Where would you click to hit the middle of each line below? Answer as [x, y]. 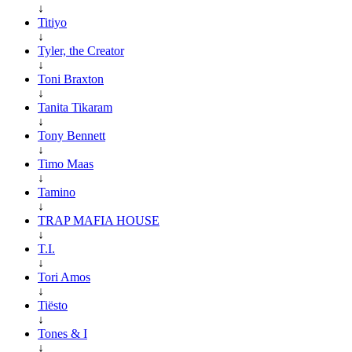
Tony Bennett [71, 135]
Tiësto [53, 305]
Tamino [57, 192]
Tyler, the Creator [81, 50]
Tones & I [62, 333]
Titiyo [52, 22]
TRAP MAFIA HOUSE [99, 220]
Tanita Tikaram [75, 107]
